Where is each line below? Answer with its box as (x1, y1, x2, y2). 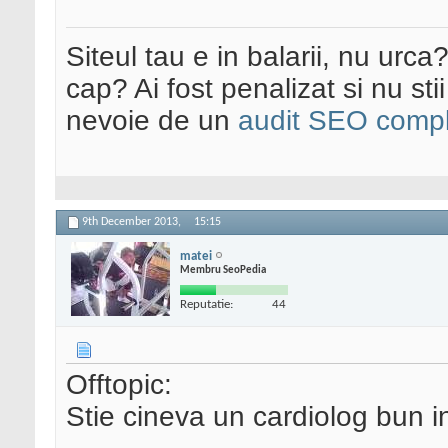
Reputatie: (180, 297, 233, 311)
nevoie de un (66, 105, 238, 137)
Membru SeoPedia (180, 264, 266, 276)
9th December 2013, (82, 216, 184, 229)
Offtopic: (66, 369, 172, 401)
